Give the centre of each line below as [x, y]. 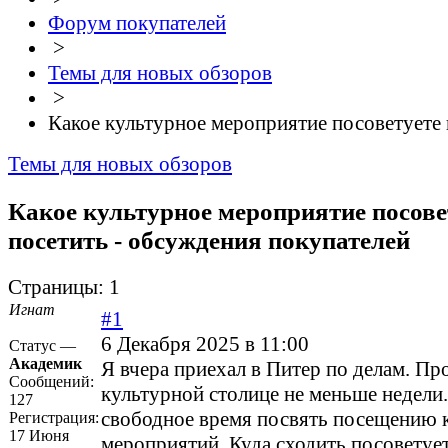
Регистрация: [54, 418]
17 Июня [39, 436]
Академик [45, 364]
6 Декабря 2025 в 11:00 [205, 344]
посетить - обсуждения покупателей [209, 240]
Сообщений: [51, 382]
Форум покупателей [137, 23]
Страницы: [56, 287]
